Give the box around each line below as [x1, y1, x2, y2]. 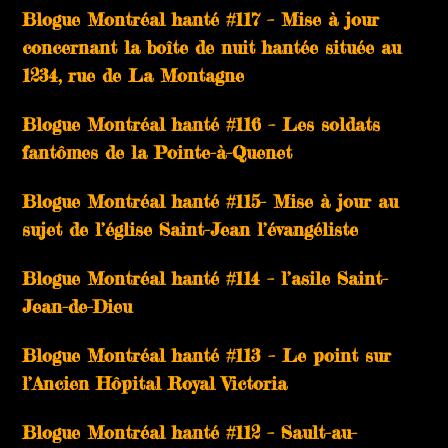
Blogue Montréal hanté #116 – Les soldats [22, 112, 381, 135]
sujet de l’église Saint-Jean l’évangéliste [22, 217, 359, 240]
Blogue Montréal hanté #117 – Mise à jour [22, 7, 380, 30]
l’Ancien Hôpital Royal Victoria [22, 371, 288, 394]
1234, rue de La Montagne [22, 63, 245, 86]
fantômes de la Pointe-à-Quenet [22, 140, 293, 163]
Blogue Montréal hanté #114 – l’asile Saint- [22, 266, 389, 289]
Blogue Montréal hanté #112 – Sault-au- [22, 420, 358, 443]
